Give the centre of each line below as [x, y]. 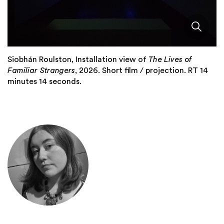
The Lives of [170, 59]
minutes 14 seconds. [44, 81]
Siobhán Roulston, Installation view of [78, 59]
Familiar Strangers [41, 70]
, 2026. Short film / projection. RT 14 [141, 70]
